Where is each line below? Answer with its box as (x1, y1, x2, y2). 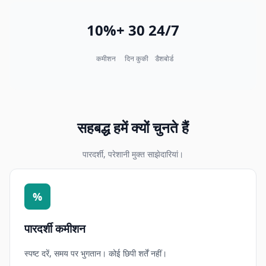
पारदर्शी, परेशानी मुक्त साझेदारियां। (83, 148, 183, 160)
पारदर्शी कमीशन (24, 220, 85, 236)
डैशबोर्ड (154, 53, 173, 64)
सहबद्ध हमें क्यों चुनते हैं (77, 117, 189, 137)
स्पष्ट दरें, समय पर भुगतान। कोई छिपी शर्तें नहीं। (24, 248, 167, 259)
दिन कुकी (125, 53, 148, 64)
